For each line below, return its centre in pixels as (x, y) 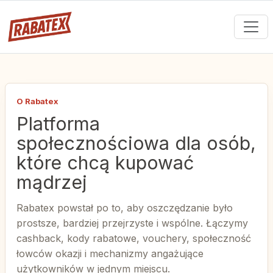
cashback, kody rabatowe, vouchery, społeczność (134, 238)
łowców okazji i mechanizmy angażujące (110, 253)
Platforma (58, 124)
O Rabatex (37, 101)
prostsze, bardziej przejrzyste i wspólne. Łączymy (132, 223)
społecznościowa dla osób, (136, 143)
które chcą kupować (105, 163)
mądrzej (52, 182)
